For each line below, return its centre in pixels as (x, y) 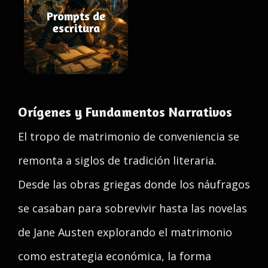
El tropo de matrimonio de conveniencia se (129, 136)
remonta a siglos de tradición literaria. (117, 160)
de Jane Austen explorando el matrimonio (125, 232)
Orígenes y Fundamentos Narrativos (125, 112)
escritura (76, 28)
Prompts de (76, 16)
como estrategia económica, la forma (115, 256)
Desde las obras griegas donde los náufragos (134, 184)
